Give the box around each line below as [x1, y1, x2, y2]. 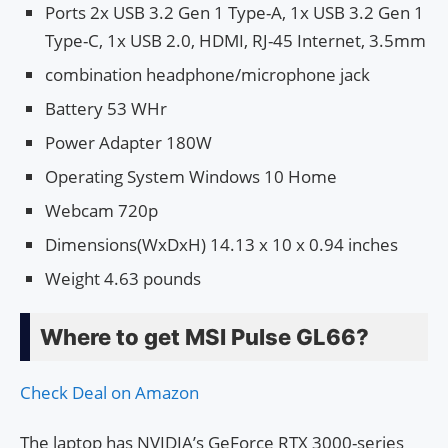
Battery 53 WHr [45, 96, 167, 120]
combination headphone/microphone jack [45, 62, 370, 86]
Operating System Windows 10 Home [45, 164, 337, 188]
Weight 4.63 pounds [45, 266, 201, 290]
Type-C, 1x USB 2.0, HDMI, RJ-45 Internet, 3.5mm [45, 28, 426, 52]
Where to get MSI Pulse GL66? [40, 323, 369, 350]
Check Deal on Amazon [20, 380, 199, 404]
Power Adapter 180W [45, 130, 212, 154]
